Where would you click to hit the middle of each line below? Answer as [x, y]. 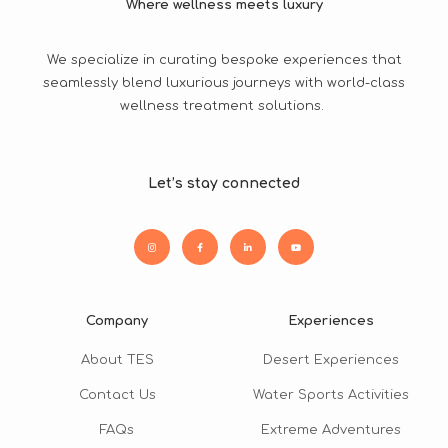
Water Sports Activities [331, 394]
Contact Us [117, 394]
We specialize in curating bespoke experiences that [224, 60]
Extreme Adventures [331, 429]
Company [117, 320]
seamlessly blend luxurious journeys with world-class [224, 83]
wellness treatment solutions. [224, 106]
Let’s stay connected [224, 183]
